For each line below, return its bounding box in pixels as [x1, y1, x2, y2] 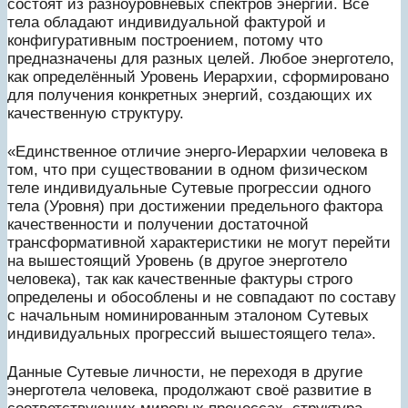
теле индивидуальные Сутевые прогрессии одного [7, 178, 371, 197]
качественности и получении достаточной [7, 215, 309, 233]
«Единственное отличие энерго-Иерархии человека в [7, 142, 388, 160]
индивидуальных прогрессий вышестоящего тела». [7, 324, 376, 342]
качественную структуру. [7, 104, 184, 122]
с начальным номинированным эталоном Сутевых [7, 306, 369, 324]
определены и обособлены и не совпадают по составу [7, 288, 396, 306]
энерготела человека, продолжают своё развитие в [7, 381, 372, 399]
